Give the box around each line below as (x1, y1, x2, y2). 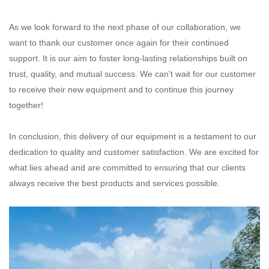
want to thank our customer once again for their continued (9, 37, 229, 47)
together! (9, 100, 43, 110)
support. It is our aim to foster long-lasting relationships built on (9, 53, 247, 63)
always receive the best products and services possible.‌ (9, 178, 220, 188)
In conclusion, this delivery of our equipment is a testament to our (9, 131, 256, 141)
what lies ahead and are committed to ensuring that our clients (9, 162, 246, 172)
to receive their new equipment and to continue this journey (9, 84, 234, 94)
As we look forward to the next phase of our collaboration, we (9, 22, 241, 32)
